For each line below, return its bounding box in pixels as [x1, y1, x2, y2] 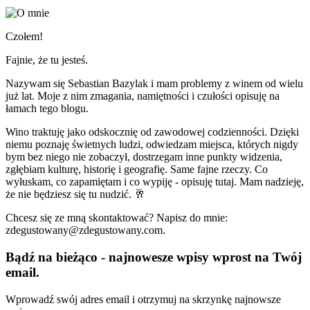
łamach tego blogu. [6, 102, 89, 115]
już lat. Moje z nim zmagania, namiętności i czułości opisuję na [6, 90, 280, 102]
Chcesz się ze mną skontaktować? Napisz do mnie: [6, 212, 228, 224]
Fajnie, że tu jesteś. [6, 54, 88, 66]
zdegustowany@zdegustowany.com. [6, 224, 165, 237]
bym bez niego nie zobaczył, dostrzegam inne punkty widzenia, [6, 151, 282, 163]
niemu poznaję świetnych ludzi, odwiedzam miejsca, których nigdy [6, 138, 298, 151]
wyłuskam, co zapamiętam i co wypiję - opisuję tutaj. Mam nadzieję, [6, 176, 304, 188]
